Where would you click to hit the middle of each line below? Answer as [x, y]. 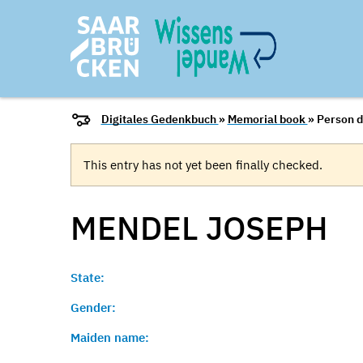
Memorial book [267, 120]
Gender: [93, 307]
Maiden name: [110, 337]
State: [88, 278]
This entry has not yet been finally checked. [203, 165]
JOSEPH [267, 228]
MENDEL [138, 228]
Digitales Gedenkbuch [160, 120]
